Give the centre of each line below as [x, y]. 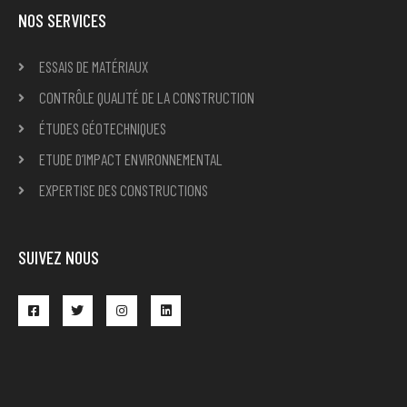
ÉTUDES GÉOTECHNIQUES [102, 129]
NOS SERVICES [62, 20]
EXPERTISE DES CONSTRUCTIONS [123, 190]
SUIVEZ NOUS [59, 258]
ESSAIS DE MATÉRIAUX [93, 67]
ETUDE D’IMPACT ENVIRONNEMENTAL [130, 159]
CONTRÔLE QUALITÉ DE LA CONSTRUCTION [146, 98]
